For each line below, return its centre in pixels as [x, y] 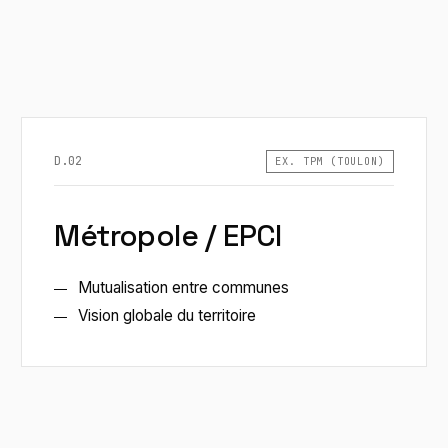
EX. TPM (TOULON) [330, 161]
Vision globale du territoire [167, 316]
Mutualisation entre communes [184, 288]
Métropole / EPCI [168, 236]
